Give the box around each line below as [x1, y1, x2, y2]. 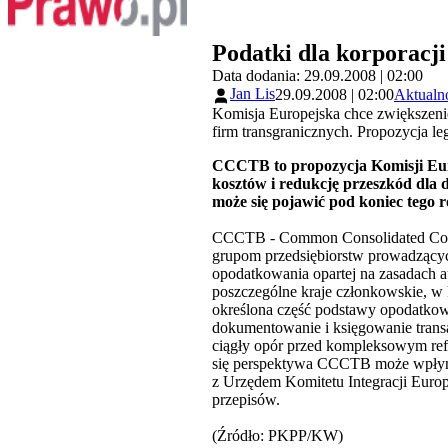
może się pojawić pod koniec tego [212, 192, 435, 210]
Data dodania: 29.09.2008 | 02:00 [212, 67, 423, 85]
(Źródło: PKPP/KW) [212, 426, 343, 444]
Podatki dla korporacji [212, 40, 446, 67]
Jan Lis [230, 85, 275, 103]
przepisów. [212, 390, 280, 408]
